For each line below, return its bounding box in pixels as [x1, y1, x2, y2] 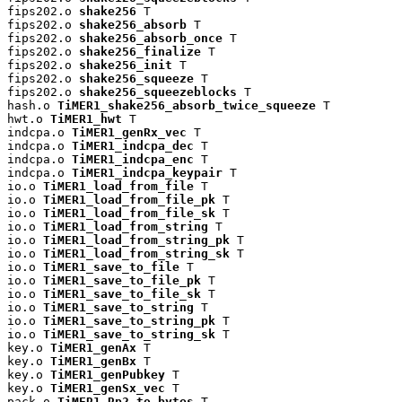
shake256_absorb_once [79, 31, 223, 45]
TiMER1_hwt [50, 111, 122, 126]
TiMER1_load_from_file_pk [43, 192, 215, 206]
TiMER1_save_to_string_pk [43, 313, 215, 328]
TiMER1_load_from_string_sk [43, 246, 230, 260]
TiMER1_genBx [50, 354, 136, 368]
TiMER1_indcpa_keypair [72, 165, 223, 179]
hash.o [7, 98, 57, 112]
